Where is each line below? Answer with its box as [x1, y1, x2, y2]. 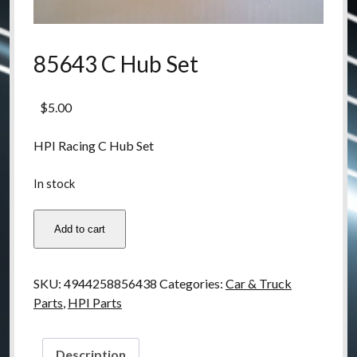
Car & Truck [225, 276, 292, 292]
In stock [33, 176, 75, 191]
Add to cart [53, 223, 105, 236]
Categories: [159, 276, 226, 292]
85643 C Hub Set [33, 50, 198, 78]
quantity [32, 287, 78, 303]
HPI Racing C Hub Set [33, 138, 154, 154]
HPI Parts [67, 295, 122, 311]
